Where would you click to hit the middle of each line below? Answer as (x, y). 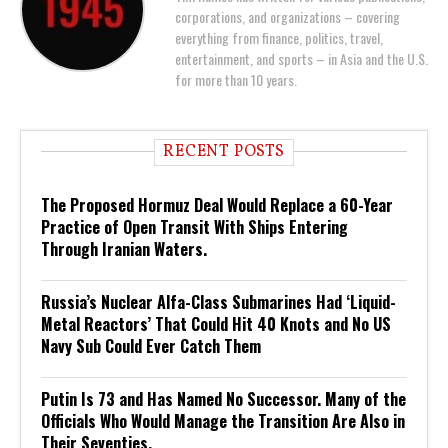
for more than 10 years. (237, 79)
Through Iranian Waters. (124, 249)
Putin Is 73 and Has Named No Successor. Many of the (223, 399)
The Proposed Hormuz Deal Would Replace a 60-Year (217, 205)
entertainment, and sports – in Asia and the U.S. (301, 58)
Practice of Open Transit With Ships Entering (194, 227)
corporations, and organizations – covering (287, 16)
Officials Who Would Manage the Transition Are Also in (223, 421)
